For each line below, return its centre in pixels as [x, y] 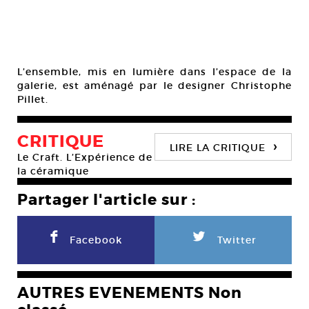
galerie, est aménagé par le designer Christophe [154, 86]
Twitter [237, 240]
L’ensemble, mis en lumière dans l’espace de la [154, 72]
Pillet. [33, 99]
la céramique [53, 171]
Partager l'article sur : [107, 200]
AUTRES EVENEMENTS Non [130, 293]
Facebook [96, 240]
